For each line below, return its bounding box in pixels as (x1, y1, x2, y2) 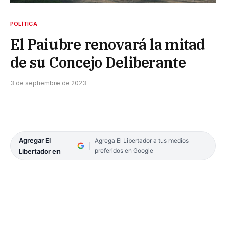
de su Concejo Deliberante (10, 52, 186, 72)
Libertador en (19, 147, 61, 155)
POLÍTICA (10, 20, 37, 27)
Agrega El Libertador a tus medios (94, 136, 189, 144)
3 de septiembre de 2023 (10, 79, 86, 87)
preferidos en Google (94, 146, 153, 154)
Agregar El (19, 136, 51, 144)
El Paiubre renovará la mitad (10, 34, 205, 54)
